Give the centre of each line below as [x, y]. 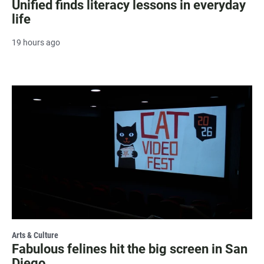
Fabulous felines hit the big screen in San [130, 249]
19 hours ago [36, 42]
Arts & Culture [35, 235]
